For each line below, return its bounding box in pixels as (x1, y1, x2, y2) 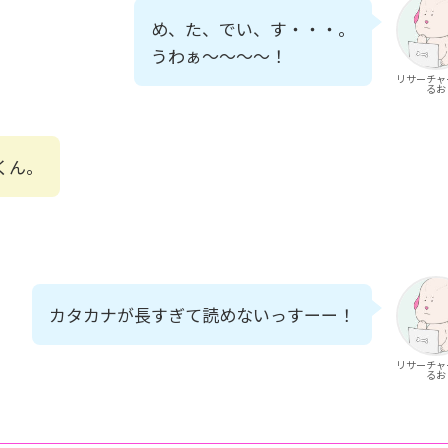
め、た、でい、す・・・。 (151, 16, 355, 42)
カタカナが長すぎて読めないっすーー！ (49, 302, 355, 328)
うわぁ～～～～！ (151, 43, 287, 69)
